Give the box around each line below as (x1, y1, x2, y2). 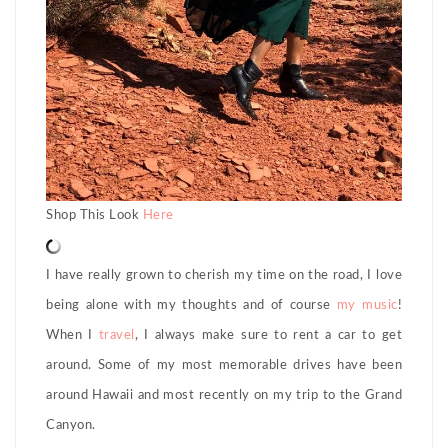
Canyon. (46, 419, 96, 433)
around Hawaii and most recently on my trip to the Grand (46, 389, 402, 403)
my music (336, 299, 398, 313)
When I (46, 329, 99, 343)
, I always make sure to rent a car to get (134, 329, 403, 343)
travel (98, 329, 135, 343)
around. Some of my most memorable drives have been (46, 359, 402, 373)
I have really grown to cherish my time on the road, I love (46, 269, 402, 283)
